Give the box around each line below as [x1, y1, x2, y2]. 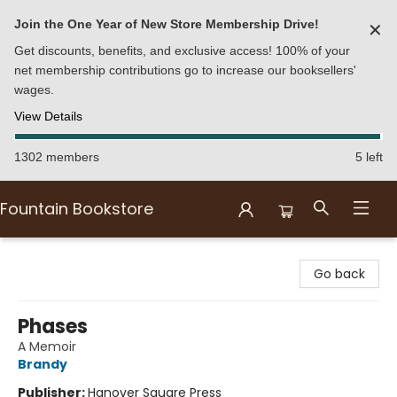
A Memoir [18, 338, 76, 355]
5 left [355, 150, 383, 164]
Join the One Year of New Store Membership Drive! [14, 17, 319, 31]
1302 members [14, 150, 99, 164]
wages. [14, 82, 54, 97]
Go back [314, 265, 365, 283]
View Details [14, 109, 82, 123]
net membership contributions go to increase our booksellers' [14, 63, 356, 77]
